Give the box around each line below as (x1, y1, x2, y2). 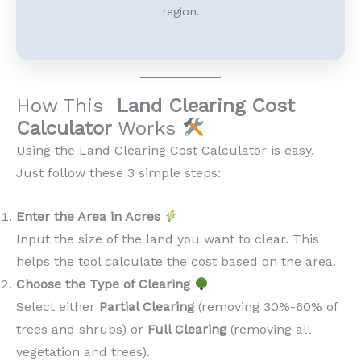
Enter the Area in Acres (16, 209, 160, 224)
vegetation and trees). (16, 344, 150, 359)
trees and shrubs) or (16, 322, 147, 337)
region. (161, 5, 200, 19)
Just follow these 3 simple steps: (16, 165, 221, 181)
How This (16, 94, 116, 118)
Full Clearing (147, 322, 226, 337)
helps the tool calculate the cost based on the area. (16, 254, 336, 269)
